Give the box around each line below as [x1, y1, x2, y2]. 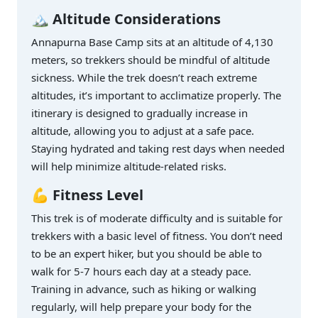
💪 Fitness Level [31, 185, 143, 205]
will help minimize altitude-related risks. [31, 159, 226, 174]
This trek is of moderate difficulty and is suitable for [31, 211, 283, 226]
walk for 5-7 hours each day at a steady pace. [31, 264, 251, 279]
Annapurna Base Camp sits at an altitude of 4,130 [31, 35, 273, 50]
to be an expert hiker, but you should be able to [31, 246, 262, 261]
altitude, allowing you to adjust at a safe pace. [31, 124, 254, 138]
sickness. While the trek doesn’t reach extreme [31, 70, 257, 85]
